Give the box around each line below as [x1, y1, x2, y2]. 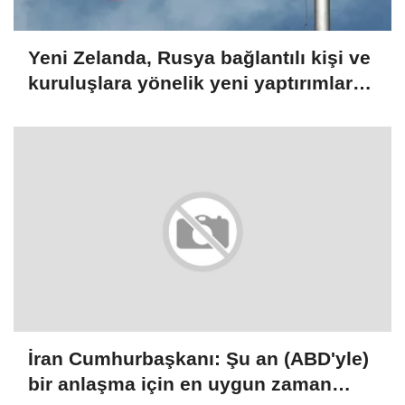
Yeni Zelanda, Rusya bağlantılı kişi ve [28, 47, 371, 69]
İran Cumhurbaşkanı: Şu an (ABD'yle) [28, 347, 369, 369]
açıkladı [28, 98, 99, 119]
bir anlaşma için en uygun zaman [28, 372, 332, 394]
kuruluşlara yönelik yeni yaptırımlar [28, 72, 353, 94]
